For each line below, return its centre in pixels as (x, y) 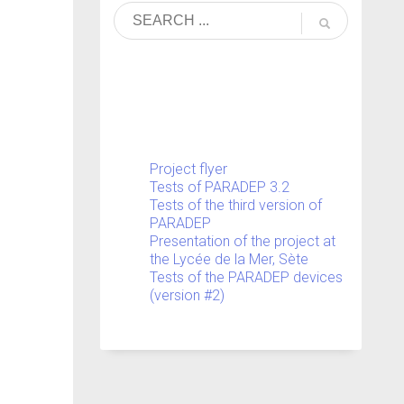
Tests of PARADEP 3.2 (220, 187)
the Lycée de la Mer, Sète (229, 259)
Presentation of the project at (243, 241)
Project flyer (188, 169)
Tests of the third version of (236, 205)
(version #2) (187, 295)
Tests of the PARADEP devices (246, 277)
